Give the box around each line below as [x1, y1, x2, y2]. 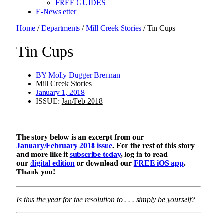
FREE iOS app [133, 158, 184, 167]
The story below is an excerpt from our [16, 132, 144, 141]
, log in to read [120, 150, 168, 158]
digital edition [30, 158, 75, 167]
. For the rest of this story [112, 141, 195, 150]
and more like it [16, 150, 70, 158]
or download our [74, 158, 134, 167]
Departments [41, 23, 80, 32]
